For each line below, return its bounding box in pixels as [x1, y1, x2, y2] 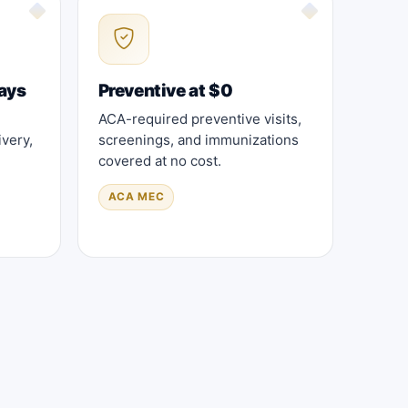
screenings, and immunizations [97, 130, 299, 148]
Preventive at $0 [97, 79, 233, 101]
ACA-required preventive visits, [97, 109, 301, 127]
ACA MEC [107, 189, 165, 203]
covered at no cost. [97, 151, 221, 169]
